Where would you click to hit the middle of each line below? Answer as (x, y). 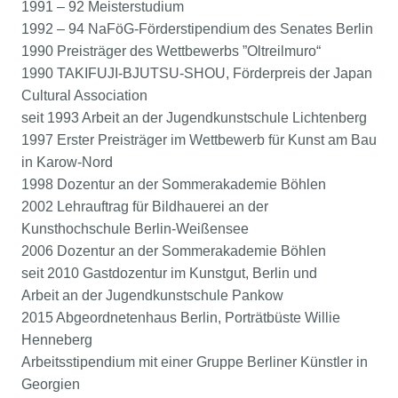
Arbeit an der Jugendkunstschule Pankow (152, 295)
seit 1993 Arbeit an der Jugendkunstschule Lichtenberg (194, 118)
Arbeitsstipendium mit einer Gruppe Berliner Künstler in (195, 362)
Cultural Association (84, 96)
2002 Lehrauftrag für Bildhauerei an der (145, 207)
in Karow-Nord (67, 162)
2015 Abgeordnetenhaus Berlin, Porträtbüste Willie (181, 318)
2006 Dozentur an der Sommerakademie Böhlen (174, 251)
